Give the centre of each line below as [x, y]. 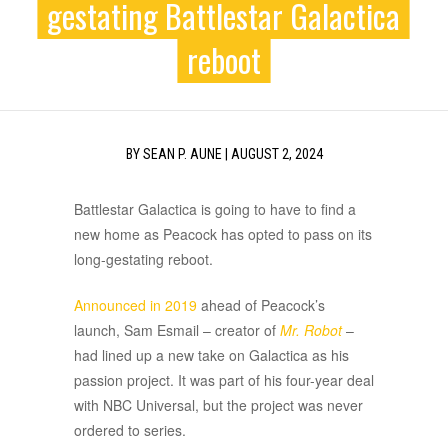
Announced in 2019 [135, 305]
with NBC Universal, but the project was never [218, 405]
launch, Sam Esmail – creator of [177, 330]
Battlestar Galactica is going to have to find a [215, 209]
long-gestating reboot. [143, 259]
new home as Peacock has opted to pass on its [223, 234]
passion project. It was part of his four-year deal [224, 380]
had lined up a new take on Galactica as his [211, 355]
